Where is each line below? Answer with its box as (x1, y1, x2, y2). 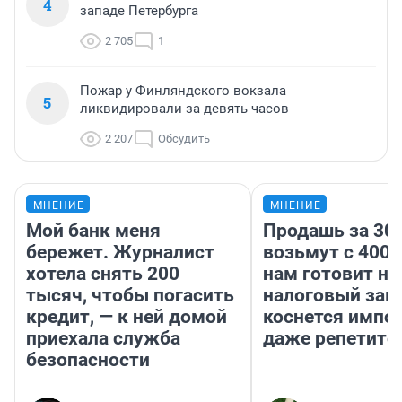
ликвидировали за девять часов (80, 100, 289, 118)
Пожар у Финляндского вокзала (80, 83, 286, 100)
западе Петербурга (80, 3, 198, 20)
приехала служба (26, 328, 180, 350)
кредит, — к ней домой (26, 306, 227, 328)
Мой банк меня (26, 220, 161, 242)
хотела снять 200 (26, 263, 179, 285)
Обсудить (158, 132, 210, 146)
